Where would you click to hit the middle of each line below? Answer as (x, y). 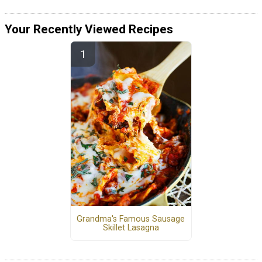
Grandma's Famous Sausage (131, 219)
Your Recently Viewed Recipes (89, 30)
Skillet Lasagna (131, 227)
